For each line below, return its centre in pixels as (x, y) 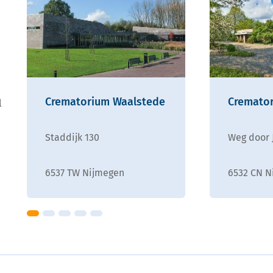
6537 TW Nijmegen (85, 172)
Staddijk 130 (72, 137)
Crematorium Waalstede (105, 101)
